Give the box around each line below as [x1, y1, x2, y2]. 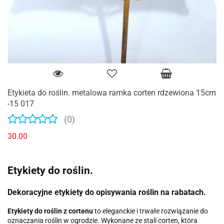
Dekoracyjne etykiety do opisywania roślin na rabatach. [7, 187, 206, 197]
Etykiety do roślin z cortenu [7, 206, 93, 215]
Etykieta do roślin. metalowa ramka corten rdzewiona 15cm [7, 87, 216, 97]
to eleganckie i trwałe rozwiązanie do [93, 206, 208, 215]
